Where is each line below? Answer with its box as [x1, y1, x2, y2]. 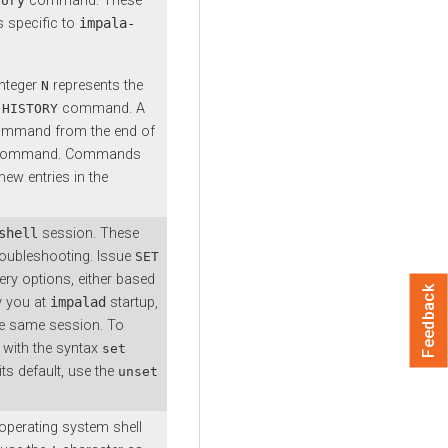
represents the [49, 76, 143, 94]
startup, [106, 293, 158, 311]
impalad [50, 293, 106, 310]
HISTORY [2, 100, 58, 116]
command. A [58, 99, 145, 117]
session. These [38, 224, 139, 242]
